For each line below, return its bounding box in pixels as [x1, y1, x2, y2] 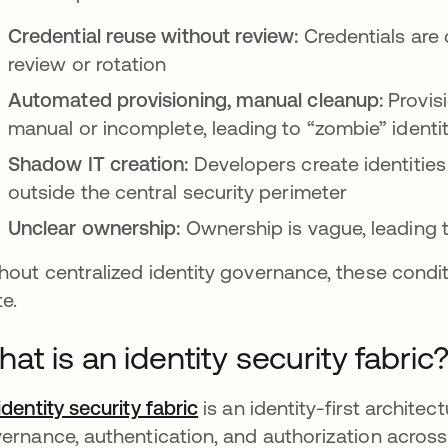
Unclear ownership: [8, 216, 181, 239]
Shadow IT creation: [8, 152, 194, 175]
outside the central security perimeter [8, 180, 348, 203]
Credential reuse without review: [8, 24, 299, 47]
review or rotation [8, 52, 167, 75]
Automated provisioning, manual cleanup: [8, 88, 389, 111]
